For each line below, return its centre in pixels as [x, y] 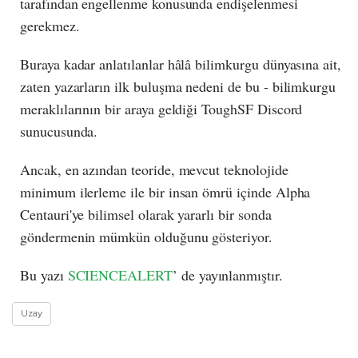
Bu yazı [44, 275]
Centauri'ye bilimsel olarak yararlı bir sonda [146, 215]
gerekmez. [50, 26]
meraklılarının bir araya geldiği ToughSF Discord [161, 109]
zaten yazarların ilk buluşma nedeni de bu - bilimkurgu [178, 87]
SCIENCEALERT [120, 275]
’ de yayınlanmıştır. [227, 275]
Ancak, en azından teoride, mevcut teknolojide [154, 170]
